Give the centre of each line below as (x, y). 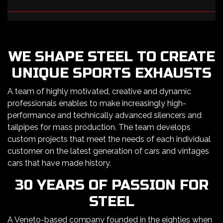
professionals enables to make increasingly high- (97, 104)
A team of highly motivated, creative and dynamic (99, 92)
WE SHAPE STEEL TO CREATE (111, 57)
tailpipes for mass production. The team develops (99, 127)
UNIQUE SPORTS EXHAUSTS (111, 73)
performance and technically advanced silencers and (105, 115)
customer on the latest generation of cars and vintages (108, 151)
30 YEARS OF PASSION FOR (111, 185)
